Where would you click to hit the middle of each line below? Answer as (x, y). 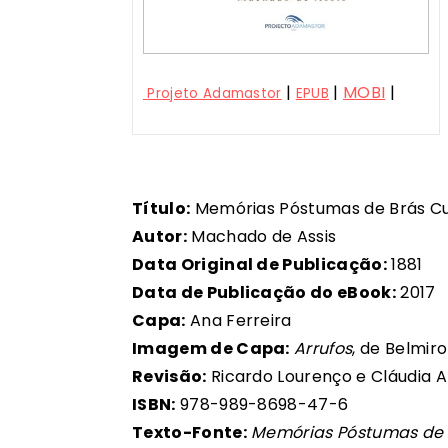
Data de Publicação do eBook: (264, 293)
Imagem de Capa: (211, 349)
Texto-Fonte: (189, 433)
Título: (161, 209)
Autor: (159, 237)
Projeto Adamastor (214, 93)
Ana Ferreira (238, 321)
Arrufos (323, 349)
